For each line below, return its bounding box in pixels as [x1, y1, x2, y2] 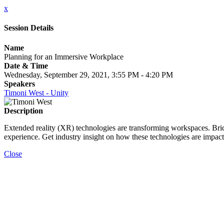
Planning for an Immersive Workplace [4, 52, 123, 61]
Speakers [4, 79, 35, 88]
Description [4, 106, 43, 115]
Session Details [4, 23, 53, 32]
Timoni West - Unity [4, 88, 68, 97]
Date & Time [4, 61, 48, 70]
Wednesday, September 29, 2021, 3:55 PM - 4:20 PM [4, 70, 173, 79]
